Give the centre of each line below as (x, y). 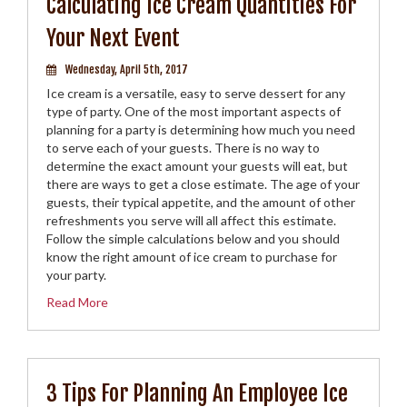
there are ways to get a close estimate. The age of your (203, 184)
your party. (76, 275)
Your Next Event (113, 38)
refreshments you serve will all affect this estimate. (191, 220)
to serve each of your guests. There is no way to (183, 148)
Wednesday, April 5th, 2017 (127, 69)
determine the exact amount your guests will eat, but (197, 166)
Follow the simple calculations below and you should (193, 238)
